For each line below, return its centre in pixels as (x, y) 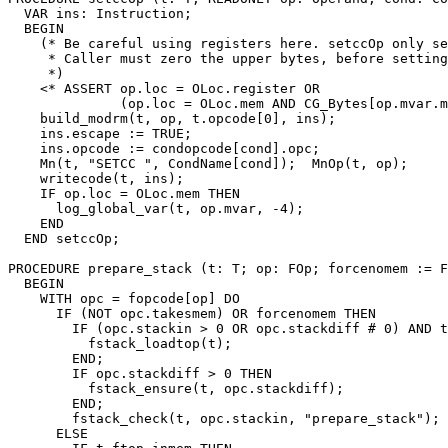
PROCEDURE (48, 268)
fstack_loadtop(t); (120, 343)
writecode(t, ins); (96, 178)
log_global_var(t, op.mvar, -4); (156, 208)
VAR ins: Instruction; (100, 13)
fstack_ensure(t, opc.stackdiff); (176, 388)
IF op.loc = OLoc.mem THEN (124, 193)
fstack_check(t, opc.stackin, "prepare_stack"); (224, 418)
